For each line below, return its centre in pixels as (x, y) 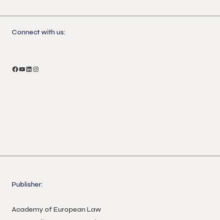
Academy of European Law (56, 209)
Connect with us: (39, 32)
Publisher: (27, 184)
